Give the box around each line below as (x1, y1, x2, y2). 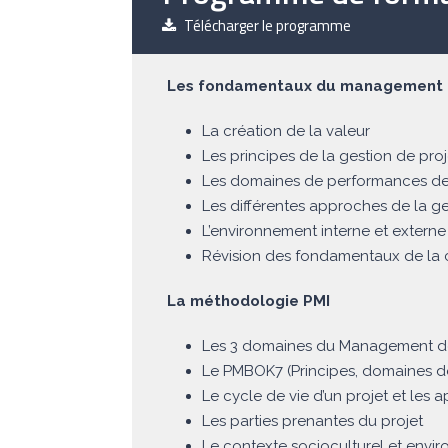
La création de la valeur (202, 122, 370, 141)
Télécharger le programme (184, 13, 351, 37)
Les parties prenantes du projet (202, 412, 423, 431)
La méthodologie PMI (167, 292, 330, 311)
